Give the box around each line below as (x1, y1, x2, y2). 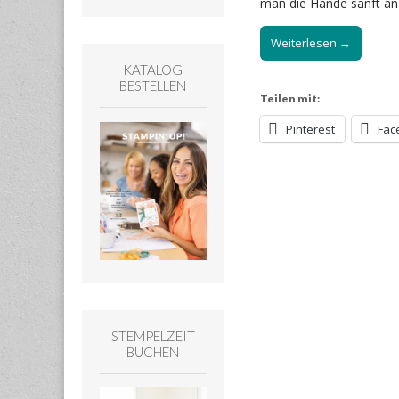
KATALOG (123, 61, 183, 78)
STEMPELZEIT (110, 327, 195, 344)
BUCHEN (126, 343, 180, 360)
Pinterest (285, 120, 335, 137)
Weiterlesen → (270, 34, 351, 51)
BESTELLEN (119, 77, 187, 94)
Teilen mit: (259, 91, 320, 105)
